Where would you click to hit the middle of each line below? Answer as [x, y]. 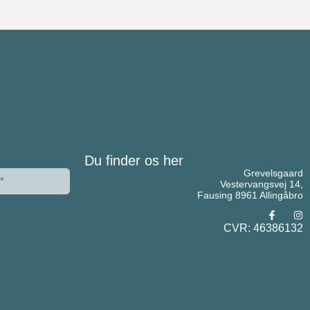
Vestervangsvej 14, [262, 184]
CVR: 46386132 [263, 228]
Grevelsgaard [273, 173]
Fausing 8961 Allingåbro [250, 195]
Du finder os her [134, 160]
